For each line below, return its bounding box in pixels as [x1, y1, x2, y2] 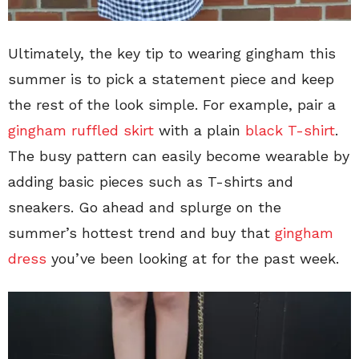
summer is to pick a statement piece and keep [8, 70, 334, 87]
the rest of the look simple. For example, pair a [8, 95, 336, 113]
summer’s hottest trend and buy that [8, 224, 275, 241]
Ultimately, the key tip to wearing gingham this [8, 44, 336, 62]
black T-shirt [240, 121, 335, 139]
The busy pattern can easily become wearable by [8, 147, 349, 164]
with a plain [154, 121, 240, 139]
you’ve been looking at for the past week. [46, 249, 339, 267]
